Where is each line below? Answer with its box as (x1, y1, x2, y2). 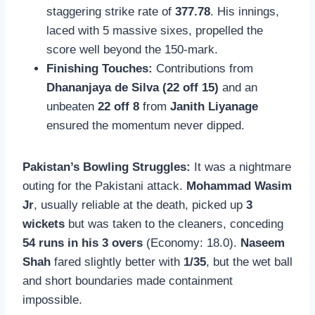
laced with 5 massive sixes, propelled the (46, 24, 263, 38)
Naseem (240, 236, 285, 250)
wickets (22, 217, 65, 231)
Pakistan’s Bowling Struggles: (22, 160, 191, 174)
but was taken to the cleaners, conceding (65, 217, 283, 231)
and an (219, 81, 257, 95)
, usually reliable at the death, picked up (34, 198, 246, 212)
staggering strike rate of (46, 5, 175, 19)
